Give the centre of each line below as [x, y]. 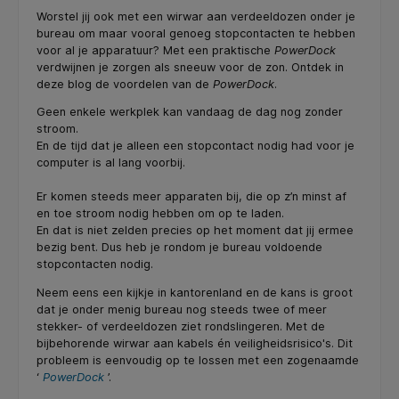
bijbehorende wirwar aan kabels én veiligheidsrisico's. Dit [195, 344]
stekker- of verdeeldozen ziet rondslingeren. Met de [181, 327]
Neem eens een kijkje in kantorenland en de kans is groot [195, 293]
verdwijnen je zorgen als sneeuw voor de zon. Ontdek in [190, 67]
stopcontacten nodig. [95, 265]
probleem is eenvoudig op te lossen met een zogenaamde [198, 361]
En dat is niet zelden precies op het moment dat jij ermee [195, 231]
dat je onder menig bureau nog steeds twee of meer [182, 310]
